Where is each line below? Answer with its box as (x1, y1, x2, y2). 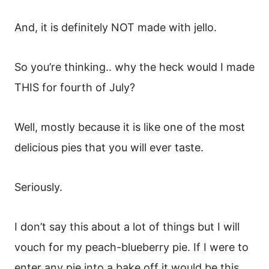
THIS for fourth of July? (14, 81, 135, 94)
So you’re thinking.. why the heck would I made (14, 61, 255, 74)
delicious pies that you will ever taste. (14, 141, 207, 154)
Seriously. (14, 181, 62, 194)
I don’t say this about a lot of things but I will (14, 220, 240, 234)
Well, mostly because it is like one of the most (14, 121, 245, 134)
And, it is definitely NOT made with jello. (14, 21, 220, 34)
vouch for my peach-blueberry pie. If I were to (14, 241, 249, 254)
